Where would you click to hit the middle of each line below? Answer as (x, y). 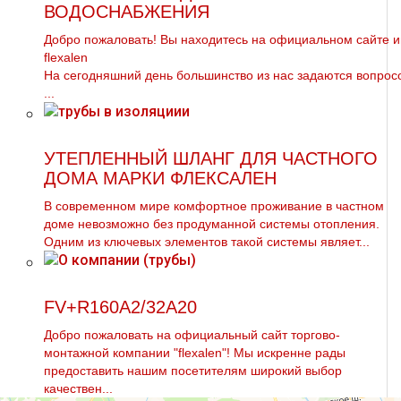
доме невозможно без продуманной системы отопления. (212, 224)
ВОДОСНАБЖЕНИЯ (127, 12)
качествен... (78, 388)
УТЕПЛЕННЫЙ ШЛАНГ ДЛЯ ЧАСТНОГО (211, 158)
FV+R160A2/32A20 (120, 307)
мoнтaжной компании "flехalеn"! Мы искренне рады (195, 353)
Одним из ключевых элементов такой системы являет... (207, 242)
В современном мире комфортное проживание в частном (214, 206)
